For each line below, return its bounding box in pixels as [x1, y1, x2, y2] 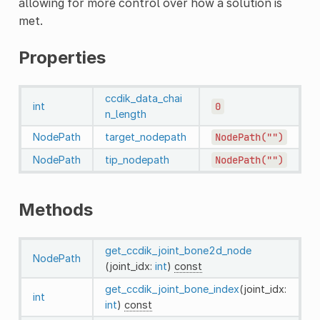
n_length [104, 107, 146, 120]
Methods [18, 199, 93, 220]
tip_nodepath [104, 153, 169, 166]
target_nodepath [104, 130, 186, 143]
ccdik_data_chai [104, 91, 182, 104]
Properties [18, 46, 106, 68]
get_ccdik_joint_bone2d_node [104, 244, 251, 256]
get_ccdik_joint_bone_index [104, 282, 239, 295]
